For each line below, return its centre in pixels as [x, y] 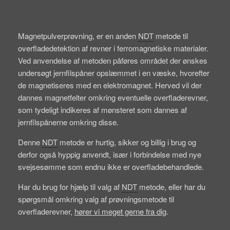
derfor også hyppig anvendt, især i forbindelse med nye [110, 155]
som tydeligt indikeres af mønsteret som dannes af [102, 110]
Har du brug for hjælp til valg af [70, 187]
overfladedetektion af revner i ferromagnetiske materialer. [113, 48]
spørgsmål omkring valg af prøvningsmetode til [96, 199]
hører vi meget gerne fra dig [120, 212]
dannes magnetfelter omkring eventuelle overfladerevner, [113, 98]
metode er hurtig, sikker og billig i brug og [127, 142]
